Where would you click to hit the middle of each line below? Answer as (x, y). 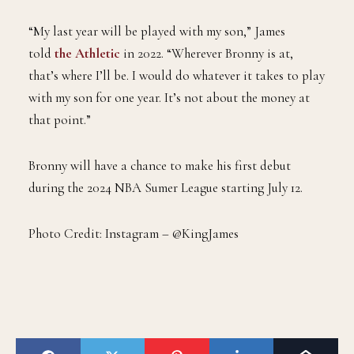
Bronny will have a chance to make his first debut (160, 166)
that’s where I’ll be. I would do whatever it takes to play (177, 76)
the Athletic (87, 54)
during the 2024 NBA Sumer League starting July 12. (166, 188)
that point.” (60, 120)
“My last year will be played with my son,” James (157, 32)
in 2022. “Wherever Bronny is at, (207, 54)
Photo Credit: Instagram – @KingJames (134, 234)
